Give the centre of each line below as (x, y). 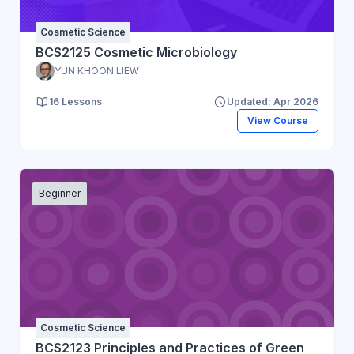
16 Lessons (75, 101)
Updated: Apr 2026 (273, 101)
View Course (277, 121)
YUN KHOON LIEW (97, 70)
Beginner (60, 193)
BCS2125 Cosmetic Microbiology (136, 52)
